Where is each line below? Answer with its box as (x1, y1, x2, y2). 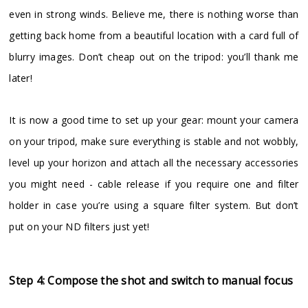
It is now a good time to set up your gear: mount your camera (9, 113, 299, 127)
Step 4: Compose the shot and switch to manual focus (9, 273, 294, 289)
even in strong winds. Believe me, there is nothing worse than (9, 8, 299, 21)
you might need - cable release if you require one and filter (9, 177, 299, 191)
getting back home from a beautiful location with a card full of (9, 29, 299, 43)
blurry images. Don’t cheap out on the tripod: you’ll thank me (9, 50, 299, 64)
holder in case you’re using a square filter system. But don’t (9, 199, 299, 212)
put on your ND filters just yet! (9, 220, 150, 234)
